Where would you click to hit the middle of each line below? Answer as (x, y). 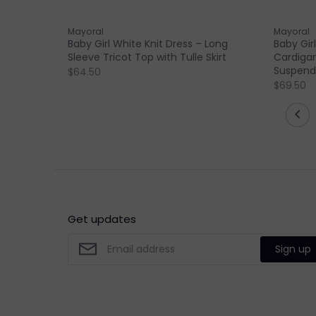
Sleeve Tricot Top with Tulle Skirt (147, 57)
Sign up (293, 249)
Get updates (102, 219)
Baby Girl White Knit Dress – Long (148, 44)
